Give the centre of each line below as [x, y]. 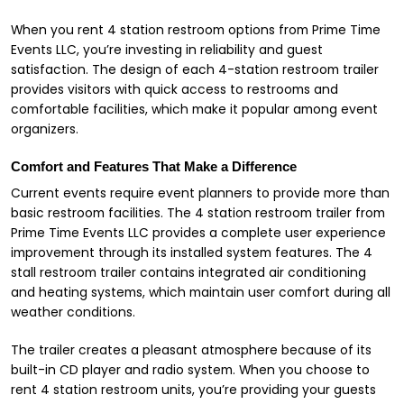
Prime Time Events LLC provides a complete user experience [198, 233]
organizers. [45, 129]
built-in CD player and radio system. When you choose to [190, 370]
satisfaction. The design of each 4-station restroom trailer [195, 69]
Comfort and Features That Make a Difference [154, 166]
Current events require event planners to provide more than [200, 193]
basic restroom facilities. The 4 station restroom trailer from [198, 213]
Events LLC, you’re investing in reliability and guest [167, 50]
